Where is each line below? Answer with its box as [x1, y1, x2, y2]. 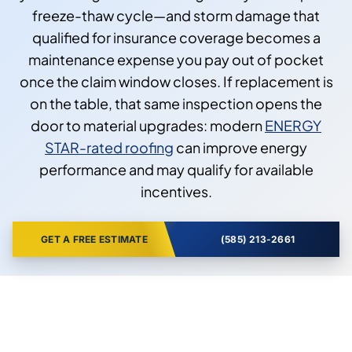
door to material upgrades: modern [31, 115, 265, 134]
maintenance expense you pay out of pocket [28, 49, 324, 68]
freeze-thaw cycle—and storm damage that [32, 5, 320, 24]
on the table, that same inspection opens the [30, 93, 322, 112]
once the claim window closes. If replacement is [19, 71, 333, 90]
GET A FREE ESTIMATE [41, 233, 148, 245]
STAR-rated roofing [45, 137, 174, 156]
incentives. [140, 181, 212, 200]
